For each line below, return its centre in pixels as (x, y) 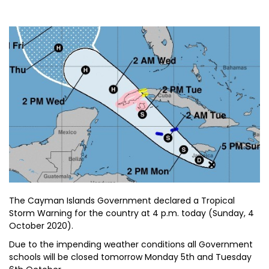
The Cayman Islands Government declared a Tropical (122, 201)
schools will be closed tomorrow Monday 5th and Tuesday (130, 257)
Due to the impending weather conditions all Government (131, 244)
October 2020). (41, 226)
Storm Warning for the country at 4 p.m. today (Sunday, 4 (131, 213)
